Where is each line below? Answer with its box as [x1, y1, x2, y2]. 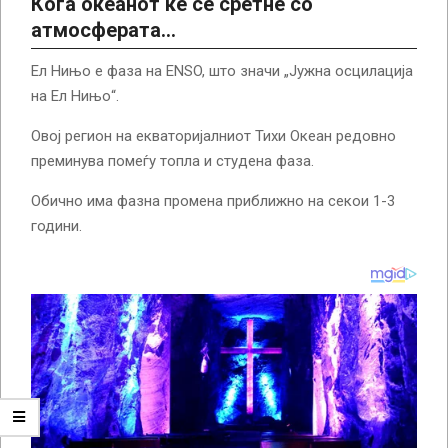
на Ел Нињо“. [31, 86, 119, 105]
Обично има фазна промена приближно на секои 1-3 [31, 191, 395, 210]
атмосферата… [31, 17, 176, 42]
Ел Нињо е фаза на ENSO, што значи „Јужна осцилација [31, 61, 413, 80]
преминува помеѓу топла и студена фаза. [31, 151, 314, 170]
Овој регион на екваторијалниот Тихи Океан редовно [31, 126, 396, 145]
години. [31, 216, 82, 235]
